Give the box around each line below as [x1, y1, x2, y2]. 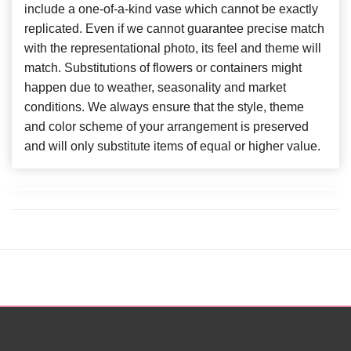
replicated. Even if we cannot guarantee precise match [24, 21, 324, 35]
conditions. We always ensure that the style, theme [24, 100, 304, 114]
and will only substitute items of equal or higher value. [24, 139, 320, 153]
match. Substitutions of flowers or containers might [24, 60, 302, 74]
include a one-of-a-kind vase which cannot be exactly [24, 2, 318, 16]
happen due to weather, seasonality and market [24, 80, 286, 94]
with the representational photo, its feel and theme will [24, 41, 321, 55]
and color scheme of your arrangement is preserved [24, 119, 309, 133]
